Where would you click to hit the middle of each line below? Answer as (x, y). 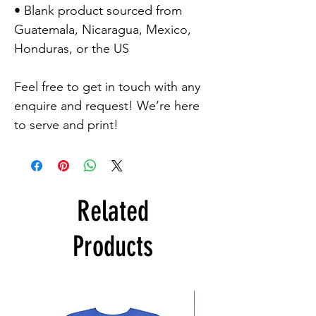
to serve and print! (66, 124)
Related (113, 211)
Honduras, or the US (72, 48)
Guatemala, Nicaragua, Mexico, (103, 29)
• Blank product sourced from (98, 10)
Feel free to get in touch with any (107, 86)
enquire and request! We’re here (107, 105)
